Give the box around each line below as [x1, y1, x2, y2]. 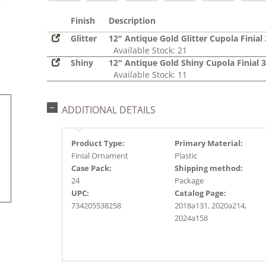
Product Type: [71, 138, 125, 148]
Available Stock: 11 [109, 69, 187, 80]
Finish [71, 15, 95, 26]
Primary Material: [175, 138, 243, 148]
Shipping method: [175, 163, 243, 173]
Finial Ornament [71, 150, 128, 161]
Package [175, 175, 204, 186]
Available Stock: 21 [109, 45, 187, 56]
